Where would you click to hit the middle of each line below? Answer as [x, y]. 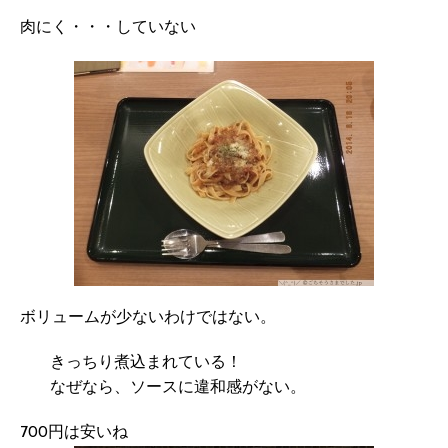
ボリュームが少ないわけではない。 [148, 318]
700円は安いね [74, 433]
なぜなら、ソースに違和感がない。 [178, 388]
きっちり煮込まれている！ [146, 363]
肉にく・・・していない [108, 28]
